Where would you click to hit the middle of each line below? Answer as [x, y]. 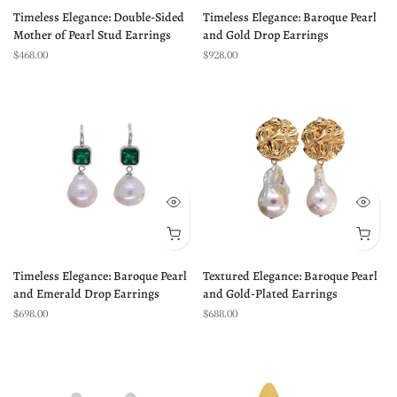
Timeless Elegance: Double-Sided [99, 17]
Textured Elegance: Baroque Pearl [290, 276]
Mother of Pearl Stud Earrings [92, 35]
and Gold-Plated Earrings [270, 294]
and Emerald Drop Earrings [86, 294]
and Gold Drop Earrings [266, 35]
